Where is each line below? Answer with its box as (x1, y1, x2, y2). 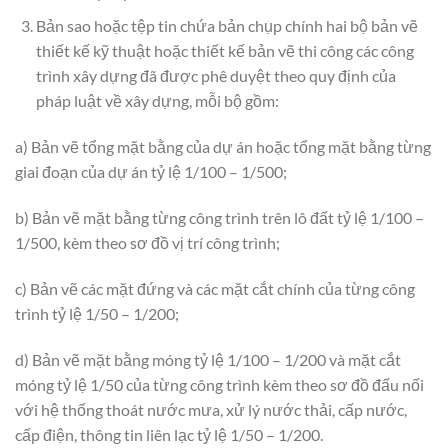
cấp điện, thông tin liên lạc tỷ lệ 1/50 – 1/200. (15, 424, 323, 444)
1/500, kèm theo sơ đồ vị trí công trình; (15, 232, 280, 252)
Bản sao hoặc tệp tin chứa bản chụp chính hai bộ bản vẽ (35, 16, 418, 36)
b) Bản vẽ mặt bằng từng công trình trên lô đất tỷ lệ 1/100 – (15, 207, 424, 227)
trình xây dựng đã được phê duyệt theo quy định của (35, 66, 396, 86)
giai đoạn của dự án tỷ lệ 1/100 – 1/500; (15, 162, 287, 182)
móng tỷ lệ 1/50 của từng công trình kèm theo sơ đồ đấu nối (15, 374, 424, 394)
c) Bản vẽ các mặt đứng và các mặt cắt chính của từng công (15, 278, 415, 298)
